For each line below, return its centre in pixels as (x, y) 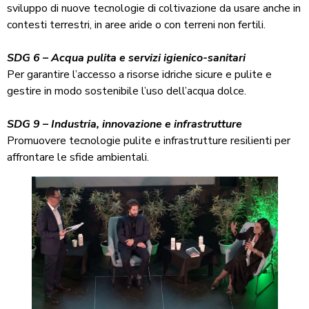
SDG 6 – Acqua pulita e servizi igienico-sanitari (126, 58)
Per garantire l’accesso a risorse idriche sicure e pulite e (139, 75)
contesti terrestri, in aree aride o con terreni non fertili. (136, 25)
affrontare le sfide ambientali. (78, 158)
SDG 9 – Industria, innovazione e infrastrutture (124, 124)
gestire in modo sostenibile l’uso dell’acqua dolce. (127, 91)
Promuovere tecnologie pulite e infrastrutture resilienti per (149, 141)
